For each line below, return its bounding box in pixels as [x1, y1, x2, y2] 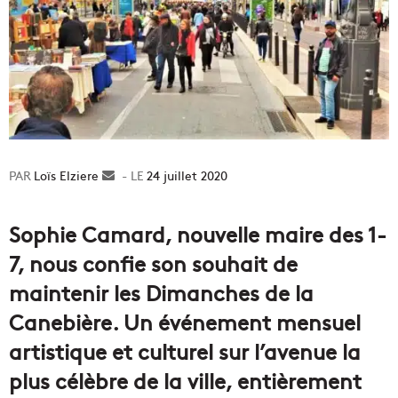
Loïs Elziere [34, 166, 99, 185]
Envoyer [115, 166, 161, 185]
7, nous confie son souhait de [9, 248, 298, 278]
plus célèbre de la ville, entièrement [9, 365, 362, 395]
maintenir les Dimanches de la [9, 277, 314, 307]
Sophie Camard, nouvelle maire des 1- [9, 219, 386, 249]
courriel [115, 203, 158, 222]
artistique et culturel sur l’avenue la [9, 336, 361, 366]
